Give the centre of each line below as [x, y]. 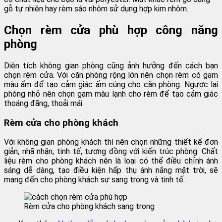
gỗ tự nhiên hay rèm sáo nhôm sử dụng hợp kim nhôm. [96, 9]
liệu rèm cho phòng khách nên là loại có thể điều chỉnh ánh [111, 161]
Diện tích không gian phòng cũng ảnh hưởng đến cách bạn [111, 66]
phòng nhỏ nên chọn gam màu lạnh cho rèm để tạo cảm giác [111, 94]
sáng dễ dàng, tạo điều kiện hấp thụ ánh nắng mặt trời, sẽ [111, 170]
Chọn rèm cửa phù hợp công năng [111, 30]
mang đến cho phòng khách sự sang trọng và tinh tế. [94, 180]
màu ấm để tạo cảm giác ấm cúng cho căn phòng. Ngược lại [111, 85]
